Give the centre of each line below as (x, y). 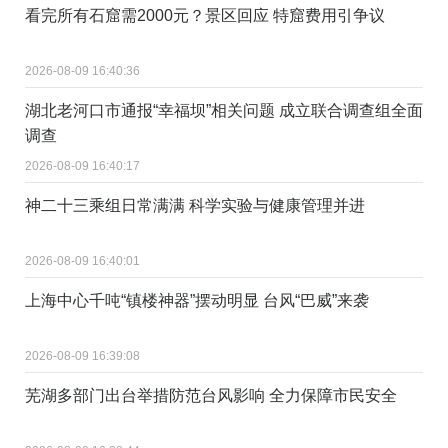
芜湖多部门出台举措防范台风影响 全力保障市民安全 (211, 395)
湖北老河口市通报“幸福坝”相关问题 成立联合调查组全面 (224, 110)
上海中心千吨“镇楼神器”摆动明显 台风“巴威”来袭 (197, 300)
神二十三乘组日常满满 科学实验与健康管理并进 (195, 205)
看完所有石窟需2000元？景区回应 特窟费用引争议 (205, 15)
